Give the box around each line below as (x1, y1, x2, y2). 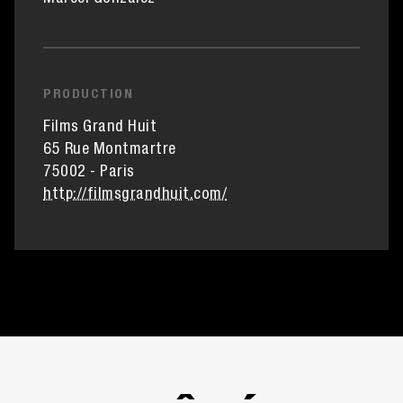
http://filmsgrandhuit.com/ (43, 187, 227, 203)
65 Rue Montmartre (43, 142, 176, 158)
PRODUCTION (43, 88, 133, 102)
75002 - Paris (43, 165, 135, 181)
